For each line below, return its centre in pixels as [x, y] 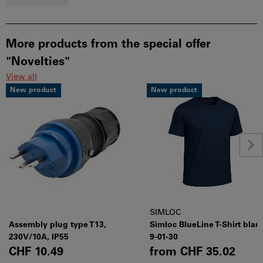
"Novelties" [38, 62]
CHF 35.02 [206, 252]
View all [21, 77]
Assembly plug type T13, [58, 225]
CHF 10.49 [36, 252]
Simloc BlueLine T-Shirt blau [205, 225]
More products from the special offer [108, 45]
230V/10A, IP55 [39, 237]
